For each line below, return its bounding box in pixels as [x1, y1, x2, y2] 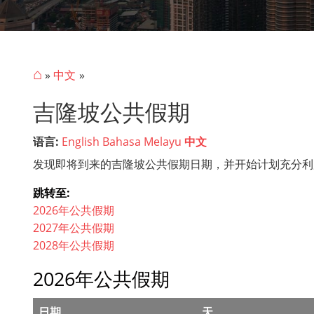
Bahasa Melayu [102, 133, 182, 149]
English [62, 133, 100, 149]
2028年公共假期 [33, 237, 114, 253]
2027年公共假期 [33, 219, 114, 235]
